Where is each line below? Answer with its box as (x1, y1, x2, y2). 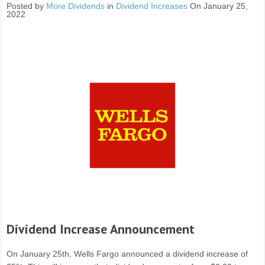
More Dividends (46, 1, 105, 11)
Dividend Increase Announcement (7, 221, 195, 238)
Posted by (7, 1, 47, 11)
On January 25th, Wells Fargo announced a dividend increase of (7, 249, 248, 259)
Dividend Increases (116, 1, 188, 11)
